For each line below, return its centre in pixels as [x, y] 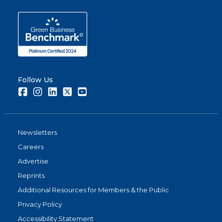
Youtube [101, 91]
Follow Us [35, 80]
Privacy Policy [40, 204]
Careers [31, 147]
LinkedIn [71, 91]
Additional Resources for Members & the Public [93, 190]
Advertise [33, 161]
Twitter [83, 91]
